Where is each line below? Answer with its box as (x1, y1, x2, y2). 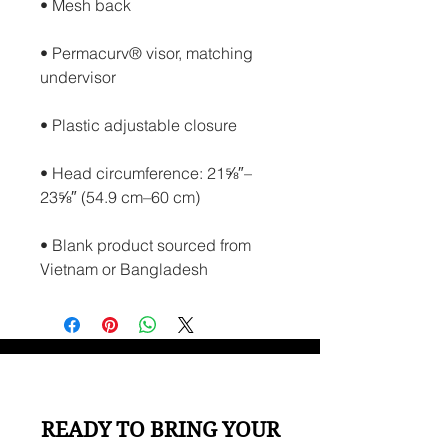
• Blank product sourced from (40, 235, 251, 255)
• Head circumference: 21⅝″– (40, 163, 252, 183)
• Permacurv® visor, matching (40, 43, 253, 63)
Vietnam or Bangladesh (40, 259, 208, 279)
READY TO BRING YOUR (40, 418, 280, 442)
